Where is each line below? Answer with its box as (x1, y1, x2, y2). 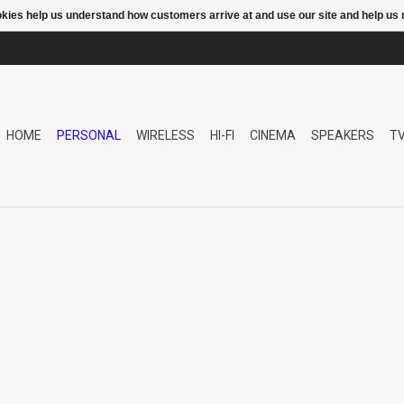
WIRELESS (136, 128, 195, 142)
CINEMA (250, 128, 296, 142)
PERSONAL (57, 128, 121, 142)
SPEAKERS (311, 128, 374, 142)
